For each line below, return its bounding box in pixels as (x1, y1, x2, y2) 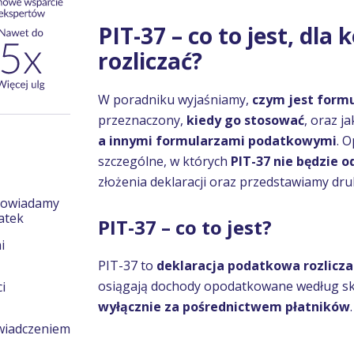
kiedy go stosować (186, 111, 304, 129)
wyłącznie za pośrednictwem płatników (98, 298, 350, 315)
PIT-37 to (98, 257, 156, 274)
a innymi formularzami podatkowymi (98, 132, 337, 149)
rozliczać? (98, 46, 202, 76)
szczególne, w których (98, 153, 231, 170)
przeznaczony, (98, 111, 186, 129)
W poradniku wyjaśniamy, (98, 91, 252, 108)
